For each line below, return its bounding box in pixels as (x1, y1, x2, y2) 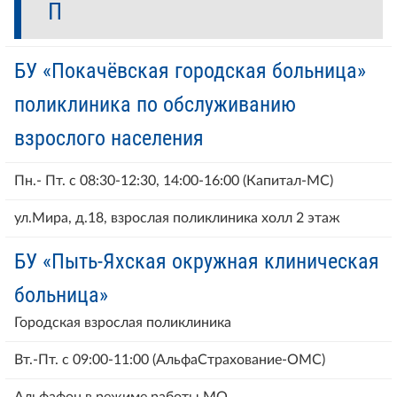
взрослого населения (14, 125, 204, 151)
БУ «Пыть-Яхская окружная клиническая (14, 248, 379, 274)
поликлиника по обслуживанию (14, 91, 296, 117)
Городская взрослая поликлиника (14, 315, 231, 330)
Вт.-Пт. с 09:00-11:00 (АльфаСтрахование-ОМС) (14, 352, 325, 367)
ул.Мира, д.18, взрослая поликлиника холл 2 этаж (14, 210, 340, 225)
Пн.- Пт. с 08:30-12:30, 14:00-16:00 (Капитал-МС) (14, 173, 333, 188)
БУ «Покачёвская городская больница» (14, 58, 366, 83)
